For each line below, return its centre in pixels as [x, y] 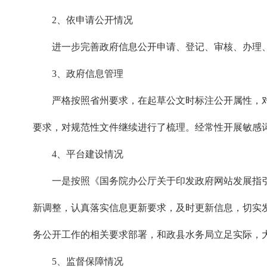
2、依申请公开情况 [92, 20]
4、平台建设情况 [88, 154]
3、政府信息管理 [88, 74]
